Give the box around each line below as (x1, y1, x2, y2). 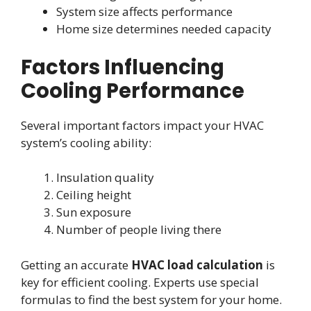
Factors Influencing (21, 53, 224, 81)
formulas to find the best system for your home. (21, 291, 282, 308)
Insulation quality (56, 169, 154, 186)
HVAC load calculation (131, 256, 263, 273)
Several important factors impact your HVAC (21, 117, 264, 133)
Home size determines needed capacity (56, 21, 271, 37)
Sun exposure (56, 204, 131, 221)
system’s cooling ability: (21, 134, 151, 151)
